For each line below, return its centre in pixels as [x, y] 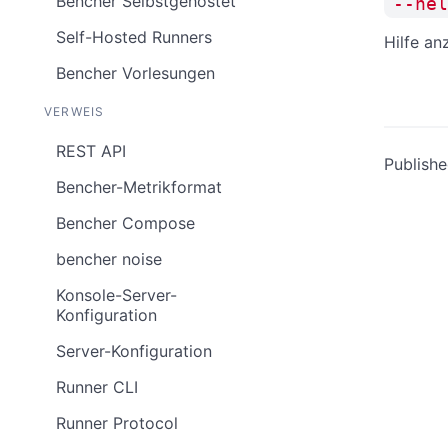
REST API [91, 151]
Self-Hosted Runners [134, 37]
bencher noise [109, 259]
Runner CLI [97, 387]
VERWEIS [74, 111]
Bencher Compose [125, 223]
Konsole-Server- [116, 295]
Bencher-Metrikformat [139, 187]
